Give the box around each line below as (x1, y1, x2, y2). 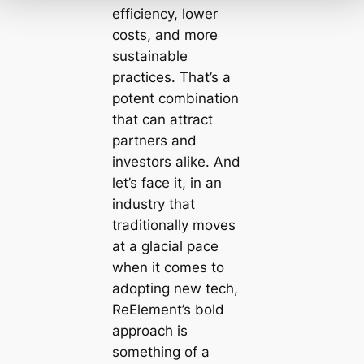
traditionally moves (111, 216, 236, 233)
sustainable (111, 47, 188, 64)
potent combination (111, 89, 239, 106)
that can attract (111, 110, 213, 128)
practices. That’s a (111, 68, 231, 85)
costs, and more (111, 26, 218, 43)
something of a (111, 343, 210, 360)
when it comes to (111, 258, 224, 275)
